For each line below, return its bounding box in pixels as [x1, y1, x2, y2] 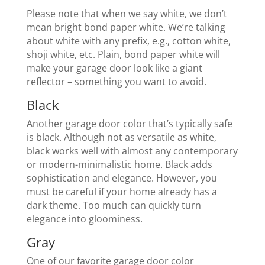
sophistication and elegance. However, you [26, 172, 217, 185]
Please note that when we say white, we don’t [26, 7, 227, 21]
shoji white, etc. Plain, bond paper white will [26, 48, 220, 62]
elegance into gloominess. [26, 212, 145, 226]
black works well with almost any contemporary [26, 144, 238, 158]
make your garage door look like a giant [26, 62, 202, 75]
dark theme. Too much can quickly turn [26, 199, 201, 212]
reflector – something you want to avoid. [26, 75, 209, 89]
